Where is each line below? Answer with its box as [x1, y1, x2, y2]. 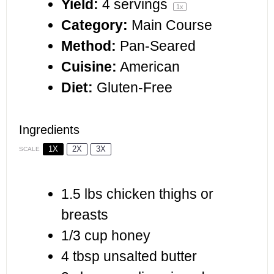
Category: [61, 17, 128, 33]
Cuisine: [61, 58, 117, 75]
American [120, 58, 180, 75]
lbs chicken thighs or [81, 186, 213, 202]
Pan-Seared [120, 37, 196, 54]
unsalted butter [100, 248, 197, 264]
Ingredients [19, 123, 80, 136]
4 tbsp [61, 248, 100, 264]
